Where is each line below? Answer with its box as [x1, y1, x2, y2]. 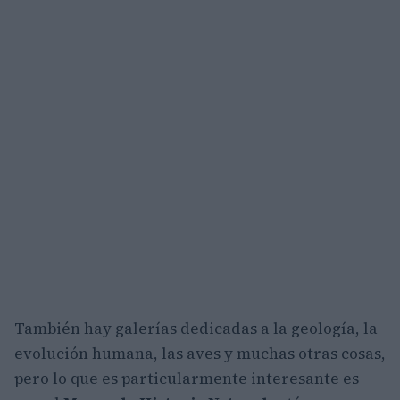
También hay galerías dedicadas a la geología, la [14, 317, 378, 339]
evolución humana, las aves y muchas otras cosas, [14, 342, 386, 364]
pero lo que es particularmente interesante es [14, 367, 359, 389]
